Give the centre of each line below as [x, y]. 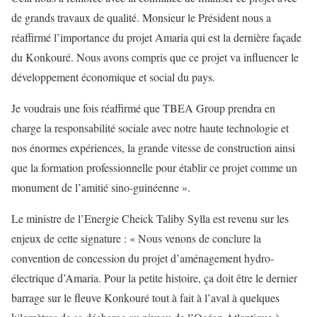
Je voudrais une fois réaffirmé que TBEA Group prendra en [143, 108]
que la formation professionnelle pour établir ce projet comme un [154, 167]
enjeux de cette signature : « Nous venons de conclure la [136, 238]
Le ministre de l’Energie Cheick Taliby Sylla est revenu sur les [150, 218]
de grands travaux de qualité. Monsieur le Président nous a [141, 17]
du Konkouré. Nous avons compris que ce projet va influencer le [155, 57]
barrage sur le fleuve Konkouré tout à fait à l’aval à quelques [145, 297]
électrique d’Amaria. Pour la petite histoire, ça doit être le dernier [154, 277]
